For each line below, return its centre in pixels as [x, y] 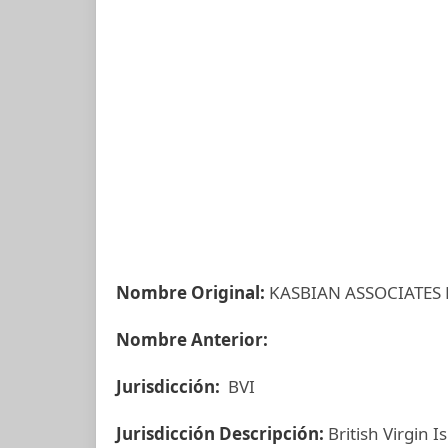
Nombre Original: [190, 292]
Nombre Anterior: [194, 339]
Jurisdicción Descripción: [222, 433]
